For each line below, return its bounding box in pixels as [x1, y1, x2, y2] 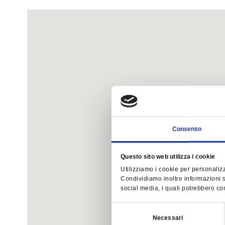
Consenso [172, 125, 202, 133]
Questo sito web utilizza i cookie [121, 153, 215, 160]
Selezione [111, 204, 139, 212]
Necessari [153, 214, 183, 221]
